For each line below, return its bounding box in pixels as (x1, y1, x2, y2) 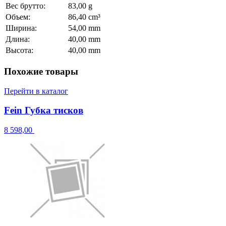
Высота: (6, 46, 33, 55)
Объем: (6, 13, 30, 22)
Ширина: (6, 24, 37, 33)
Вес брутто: (6, 2, 45, 11)
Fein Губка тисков (4, 105, 83, 116)
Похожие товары (4, 66, 78, 77)
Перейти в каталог (4, 86, 68, 95)
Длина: (6, 35, 30, 44)
